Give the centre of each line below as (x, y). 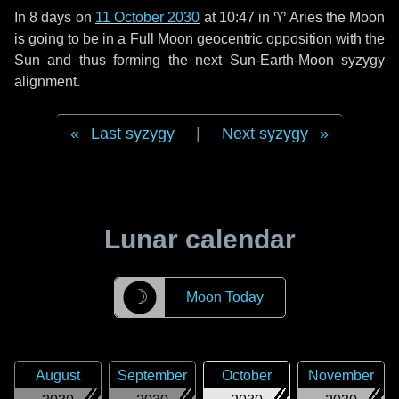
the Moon (354, 17)
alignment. (47, 81)
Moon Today (224, 297)
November (341, 375)
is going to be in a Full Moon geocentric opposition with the (199, 39)
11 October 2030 (147, 17)
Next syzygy (265, 134)
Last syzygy (133, 134)
